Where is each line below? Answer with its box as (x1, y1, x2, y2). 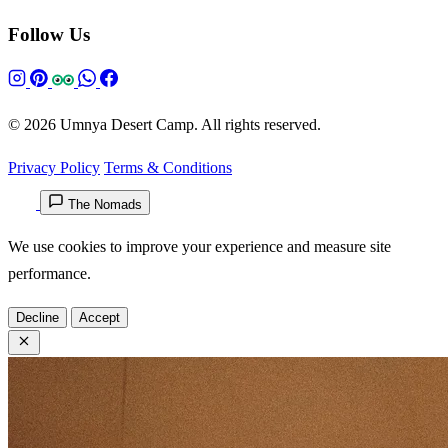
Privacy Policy (8, 159, 100, 177)
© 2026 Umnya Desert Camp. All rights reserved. (8, 116, 321, 134)
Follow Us (8, 23, 90, 45)
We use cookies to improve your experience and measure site (8, 238, 391, 256)
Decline (16, 310, 59, 326)
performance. (8, 265, 91, 283)
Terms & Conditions (104, 159, 232, 177)
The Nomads (68, 197, 142, 213)
